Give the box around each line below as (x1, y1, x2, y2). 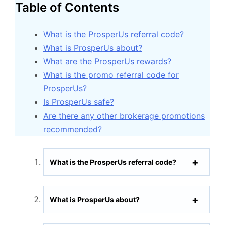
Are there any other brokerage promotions (43, 110, 205, 121)
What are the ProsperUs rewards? (43, 56, 171, 67)
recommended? (43, 124, 102, 135)
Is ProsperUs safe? (43, 97, 114, 107)
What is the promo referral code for (43, 70, 179, 80)
